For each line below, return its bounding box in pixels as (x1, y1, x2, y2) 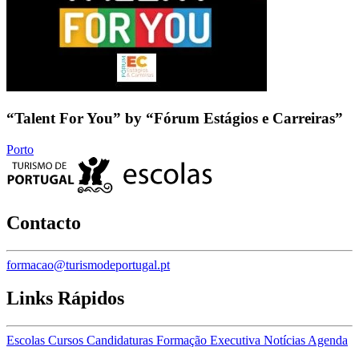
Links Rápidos (6, 288, 124, 309)
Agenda (308, 333, 348, 348)
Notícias (264, 333, 308, 348)
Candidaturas (87, 333, 156, 348)
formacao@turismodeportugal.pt (6, 257, 170, 272)
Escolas (6, 333, 48, 348)
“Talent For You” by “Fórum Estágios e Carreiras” (6, 109, 343, 127)
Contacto (6, 212, 81, 233)
